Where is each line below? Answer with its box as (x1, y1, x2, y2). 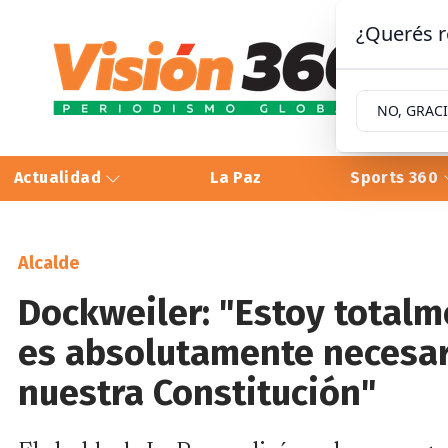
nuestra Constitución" (18, 370, 377, 415)
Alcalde (18, 251, 79, 274)
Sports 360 (350, 168, 443, 188)
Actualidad (14, 168, 106, 188)
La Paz (210, 168, 262, 188)
